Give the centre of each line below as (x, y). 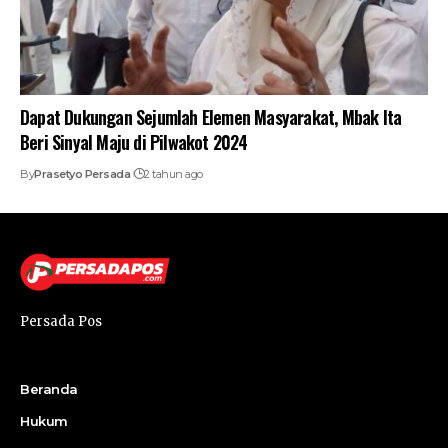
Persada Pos (61, 322)
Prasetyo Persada (82, 174)
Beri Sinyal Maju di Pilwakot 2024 (134, 142)
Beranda (49, 389)
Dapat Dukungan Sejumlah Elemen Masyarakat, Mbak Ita (211, 117)
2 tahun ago (173, 174)
